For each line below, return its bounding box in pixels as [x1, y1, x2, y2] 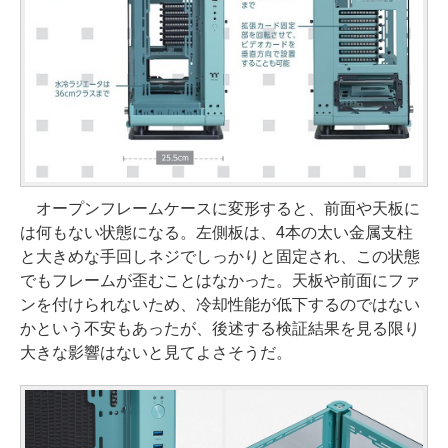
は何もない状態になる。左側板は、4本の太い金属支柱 [20, 223, 413, 241]
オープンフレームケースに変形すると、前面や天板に [20, 199, 420, 217]
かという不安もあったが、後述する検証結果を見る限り [20, 319, 420, 337]
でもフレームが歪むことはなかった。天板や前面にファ [20, 271, 420, 289]
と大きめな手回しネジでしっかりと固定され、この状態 [20, 247, 420, 265]
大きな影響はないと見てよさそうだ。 [20, 343, 292, 361]
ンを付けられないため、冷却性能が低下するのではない [20, 295, 420, 313]
